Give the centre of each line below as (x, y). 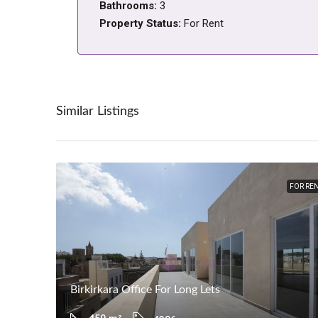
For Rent (204, 24)
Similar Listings (98, 112)
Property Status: (142, 24)
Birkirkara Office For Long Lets (145, 290)
